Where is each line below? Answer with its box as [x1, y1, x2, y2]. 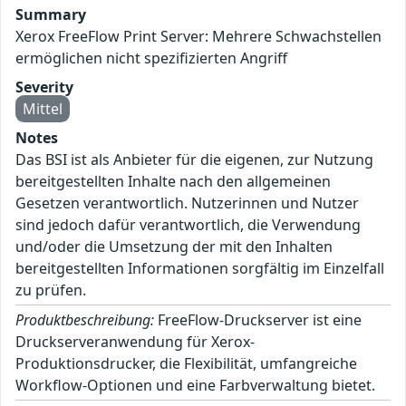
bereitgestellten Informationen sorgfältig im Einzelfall [15, 257, 384, 278]
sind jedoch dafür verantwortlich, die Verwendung [15, 214, 361, 235]
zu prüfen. [15, 279, 86, 300]
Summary [15, 4, 86, 24]
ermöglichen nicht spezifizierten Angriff [15, 47, 287, 68]
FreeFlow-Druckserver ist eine [154, 309, 362, 330]
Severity [15, 76, 73, 97]
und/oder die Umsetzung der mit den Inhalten [15, 236, 333, 256]
